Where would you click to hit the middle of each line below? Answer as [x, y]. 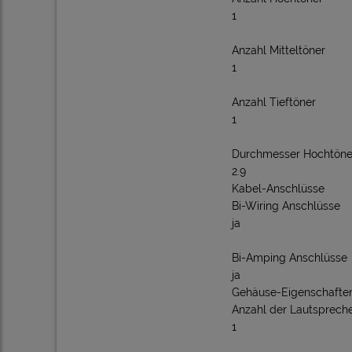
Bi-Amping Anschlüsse [290, 258]
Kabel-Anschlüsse [278, 189]
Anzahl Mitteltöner [279, 50]
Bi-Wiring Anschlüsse [286, 206]
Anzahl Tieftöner [274, 102]
